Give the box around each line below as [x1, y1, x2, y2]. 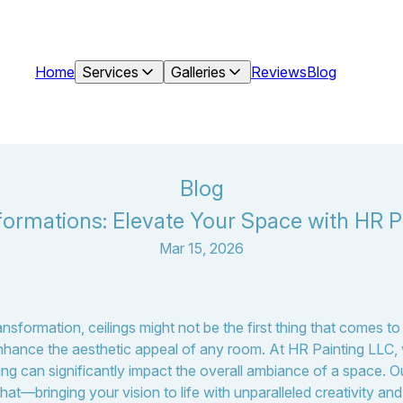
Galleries [171, 63, 226, 81]
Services [82, 63, 139, 81]
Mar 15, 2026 [159, 239, 244, 257]
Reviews [251, 63, 307, 81]
